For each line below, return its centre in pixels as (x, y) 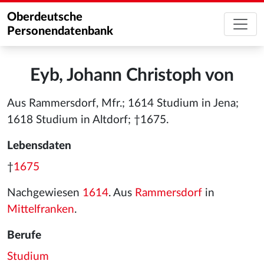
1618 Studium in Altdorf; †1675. (88, 120)
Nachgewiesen (45, 193)
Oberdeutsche (45, 17)
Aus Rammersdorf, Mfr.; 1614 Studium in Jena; (123, 103)
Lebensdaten (39, 146)
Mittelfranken (41, 209)
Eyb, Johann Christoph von (132, 75)
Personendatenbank (60, 31)
